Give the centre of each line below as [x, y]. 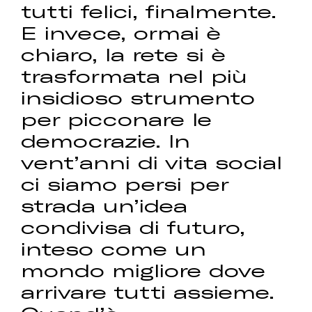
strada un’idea [104, 205]
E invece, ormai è [121, 33]
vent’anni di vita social [152, 162]
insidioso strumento [138, 97]
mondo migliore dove [143, 270]
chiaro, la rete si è [124, 54]
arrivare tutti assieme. [148, 292]
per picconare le [117, 119]
